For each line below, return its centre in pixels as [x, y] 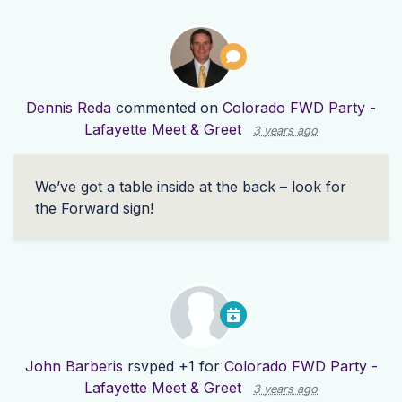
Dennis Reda [69, 108]
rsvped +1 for [173, 367]
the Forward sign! [94, 209]
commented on [167, 108]
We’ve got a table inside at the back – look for [191, 187]
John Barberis [74, 367]
